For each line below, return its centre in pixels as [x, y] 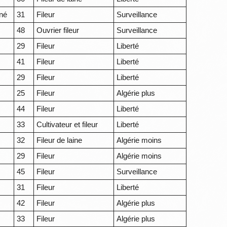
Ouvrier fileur [58, 30]
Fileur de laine [60, 140]
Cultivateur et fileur [67, 125]
